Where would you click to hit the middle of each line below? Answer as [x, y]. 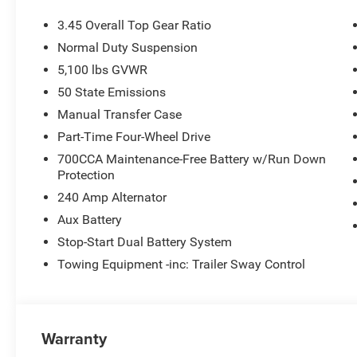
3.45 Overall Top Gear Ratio [135, 25]
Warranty [75, 339]
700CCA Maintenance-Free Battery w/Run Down [192, 159]
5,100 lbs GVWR [103, 70]
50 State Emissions [112, 92]
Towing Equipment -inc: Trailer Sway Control [182, 265]
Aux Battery [90, 220]
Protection [86, 175]
